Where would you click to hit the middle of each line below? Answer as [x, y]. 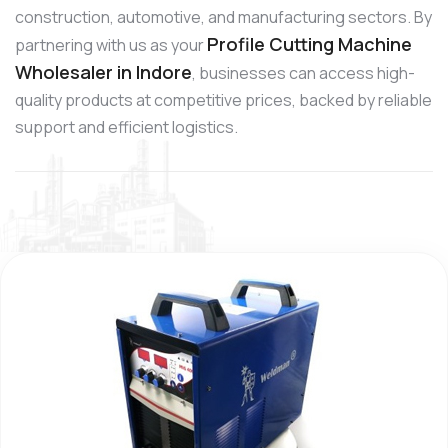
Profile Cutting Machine [309, 43]
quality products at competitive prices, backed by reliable [223, 99]
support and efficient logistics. [126, 126]
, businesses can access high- [303, 72]
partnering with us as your [111, 44]
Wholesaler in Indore [103, 71]
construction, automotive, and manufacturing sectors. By [223, 16]
